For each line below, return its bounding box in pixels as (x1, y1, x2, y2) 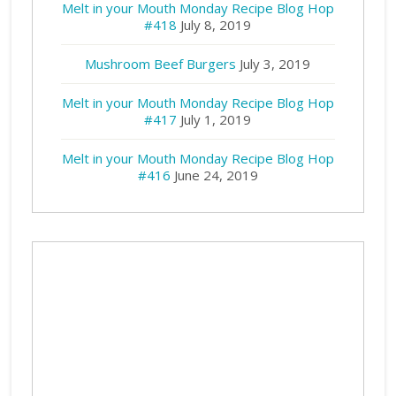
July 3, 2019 (240, 55, 311, 72)
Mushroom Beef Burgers (85, 55, 237, 72)
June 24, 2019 (173, 166, 258, 184)
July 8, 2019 (180, 16, 252, 34)
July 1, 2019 (180, 110, 252, 128)
